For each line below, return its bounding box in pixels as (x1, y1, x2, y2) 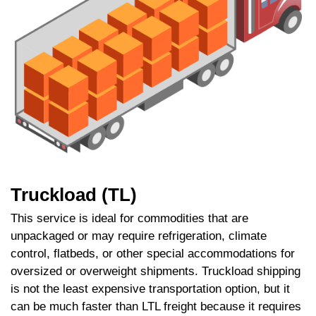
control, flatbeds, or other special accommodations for (11, 246, 295, 260)
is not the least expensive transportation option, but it (11, 281, 290, 296)
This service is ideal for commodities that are (11, 211, 248, 225)
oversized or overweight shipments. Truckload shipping (11, 264, 300, 278)
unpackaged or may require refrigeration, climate (11, 229, 267, 243)
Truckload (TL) (11, 183, 137, 205)
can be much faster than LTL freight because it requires (11, 299, 301, 313)
